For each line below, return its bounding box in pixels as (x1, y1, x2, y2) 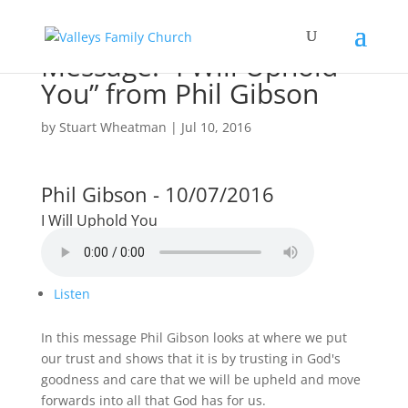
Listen (53, 285, 90, 302)
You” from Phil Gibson (40, 75, 319, 112)
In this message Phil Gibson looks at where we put (40, 329, 347, 346)
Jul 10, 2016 (180, 118, 251, 136)
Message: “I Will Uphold (40, 47, 338, 85)
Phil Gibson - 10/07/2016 (40, 180, 274, 208)
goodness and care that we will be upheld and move (40, 371, 361, 388)
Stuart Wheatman (58, 118, 167, 136)
